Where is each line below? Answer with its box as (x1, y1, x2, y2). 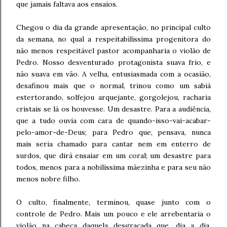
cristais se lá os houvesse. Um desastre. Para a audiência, (16, 104, 211, 113)
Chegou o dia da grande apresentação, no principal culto (16, 23, 211, 32)
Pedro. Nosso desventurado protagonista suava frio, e (16, 58, 211, 67)
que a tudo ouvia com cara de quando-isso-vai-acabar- (16, 116, 211, 125)
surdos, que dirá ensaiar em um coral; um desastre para (16, 151, 211, 160)
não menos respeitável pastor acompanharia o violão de (16, 46, 211, 55)
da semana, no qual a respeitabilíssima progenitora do (16, 34, 211, 44)
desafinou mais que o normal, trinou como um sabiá (16, 81, 211, 90)
